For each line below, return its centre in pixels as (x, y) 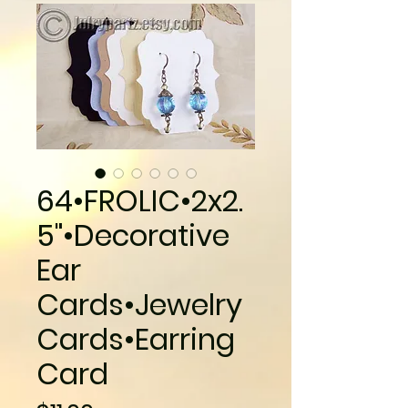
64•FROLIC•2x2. (140, 201)
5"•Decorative (133, 235)
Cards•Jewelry (139, 305)
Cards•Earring (136, 339)
